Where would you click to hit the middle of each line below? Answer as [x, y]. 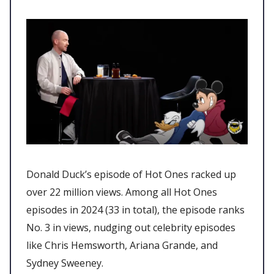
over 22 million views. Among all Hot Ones [122, 192]
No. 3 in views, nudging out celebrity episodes [131, 227]
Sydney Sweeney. [66, 263]
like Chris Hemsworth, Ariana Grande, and [122, 245]
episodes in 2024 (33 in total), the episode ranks [135, 209]
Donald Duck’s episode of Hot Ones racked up [131, 174]
